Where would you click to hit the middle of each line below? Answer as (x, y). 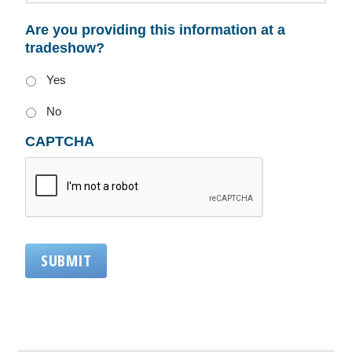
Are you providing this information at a (156, 29)
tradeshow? (65, 48)
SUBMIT (66, 260)
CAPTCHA (60, 141)
